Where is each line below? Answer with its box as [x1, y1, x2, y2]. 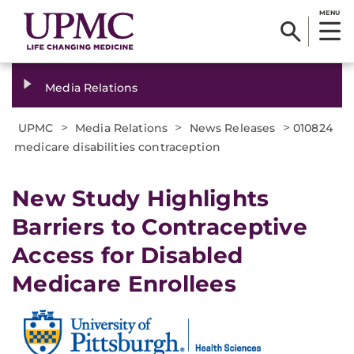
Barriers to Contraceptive [12, 213, 307, 240]
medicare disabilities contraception [14, 140, 220, 154]
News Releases [189, 121, 276, 135]
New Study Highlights [12, 185, 269, 212]
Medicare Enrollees [12, 270, 237, 297]
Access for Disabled [12, 242, 243, 269]
